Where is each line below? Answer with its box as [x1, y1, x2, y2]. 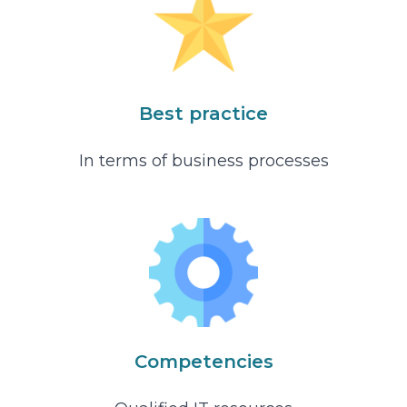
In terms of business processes [78, 151, 329, 171]
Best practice [139, 103, 268, 124]
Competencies [134, 351, 273, 372]
